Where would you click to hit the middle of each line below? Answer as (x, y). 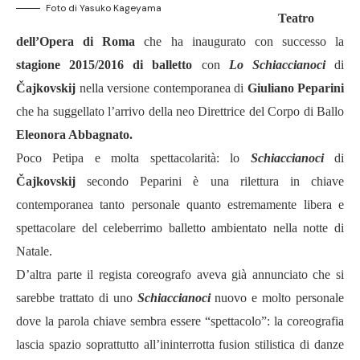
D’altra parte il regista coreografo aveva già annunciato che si (180, 274)
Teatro (296, 18)
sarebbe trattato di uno (74, 298)
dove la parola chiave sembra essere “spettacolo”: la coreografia (180, 321)
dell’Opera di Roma (76, 41)
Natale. (34, 251)
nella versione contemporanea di (162, 88)
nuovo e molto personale (279, 298)
